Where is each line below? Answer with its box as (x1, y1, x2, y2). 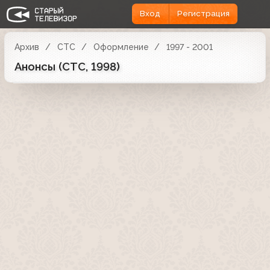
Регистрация (177, 9, 230, 19)
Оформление (93, 42, 149, 52)
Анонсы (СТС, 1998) (14, 60, 120, 73)
